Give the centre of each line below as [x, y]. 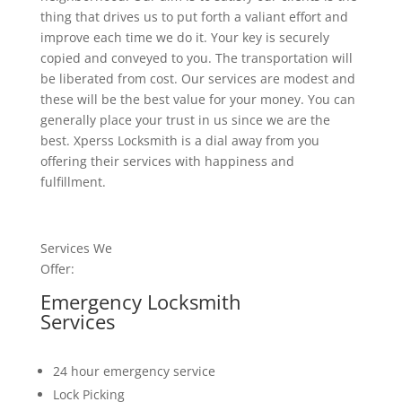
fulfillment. [73, 182]
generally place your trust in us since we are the [185, 120]
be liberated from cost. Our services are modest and [197, 79]
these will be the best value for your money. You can [197, 100]
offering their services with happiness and [167, 162]
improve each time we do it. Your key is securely [184, 38]
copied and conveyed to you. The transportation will [196, 58]
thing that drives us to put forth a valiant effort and [194, 17]
